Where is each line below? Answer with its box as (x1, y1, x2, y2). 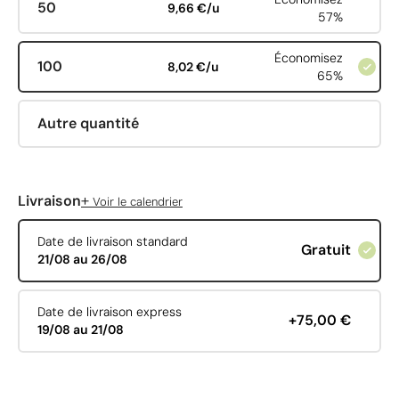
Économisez (274, 50, 344, 66)
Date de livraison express (37, 304, 182, 321)
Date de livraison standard (37, 233, 188, 250)
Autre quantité (37, 113, 139, 133)
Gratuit (300, 240, 351, 260)
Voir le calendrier (89, 193, 183, 209)
